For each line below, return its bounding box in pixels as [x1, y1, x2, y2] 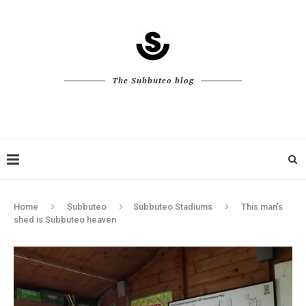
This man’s [241, 201, 283, 212]
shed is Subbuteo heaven [14, 214, 116, 225]
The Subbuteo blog [112, 75, 194, 85]
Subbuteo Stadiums [133, 201, 212, 212]
